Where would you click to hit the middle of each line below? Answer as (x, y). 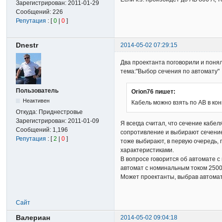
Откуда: (28, 112)
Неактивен (36, 101)
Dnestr (27, 45)
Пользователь (37, 91)
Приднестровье (61, 112)
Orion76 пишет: (154, 91)
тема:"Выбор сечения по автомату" (170, 72)
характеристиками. (147, 150)
